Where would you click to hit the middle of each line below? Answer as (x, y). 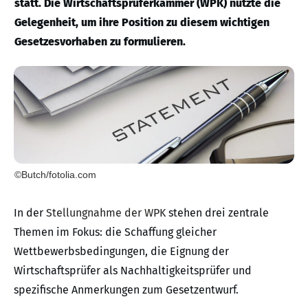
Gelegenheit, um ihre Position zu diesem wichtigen (142, 22)
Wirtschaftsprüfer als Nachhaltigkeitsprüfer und (133, 270)
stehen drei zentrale (217, 212)
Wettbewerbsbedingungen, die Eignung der (121, 251)
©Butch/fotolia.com (55, 174)
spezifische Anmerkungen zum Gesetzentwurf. (126, 289)
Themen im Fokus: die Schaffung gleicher (115, 232)
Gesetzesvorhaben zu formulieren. (100, 42)
